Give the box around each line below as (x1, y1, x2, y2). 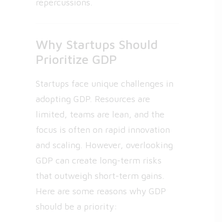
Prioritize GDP (36, 52, 117, 66)
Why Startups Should (36, 37, 158, 52)
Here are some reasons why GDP (36, 186, 166, 196)
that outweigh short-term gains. (36, 170, 165, 181)
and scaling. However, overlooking (36, 140, 173, 150)
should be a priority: (36, 201, 117, 212)
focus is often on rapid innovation (36, 124, 170, 135)
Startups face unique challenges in (36, 78, 173, 89)
